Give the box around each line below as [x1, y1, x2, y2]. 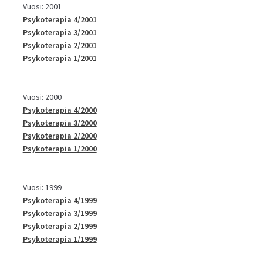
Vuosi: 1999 [22, 181, 62, 193]
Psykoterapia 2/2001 [22, 39, 97, 50]
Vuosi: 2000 [22, 91, 62, 102]
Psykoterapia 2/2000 [22, 130, 97, 141]
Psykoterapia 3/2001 [22, 26, 97, 38]
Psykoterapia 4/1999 [22, 194, 97, 205]
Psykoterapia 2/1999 [22, 220, 97, 231]
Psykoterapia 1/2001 [22, 52, 97, 63]
